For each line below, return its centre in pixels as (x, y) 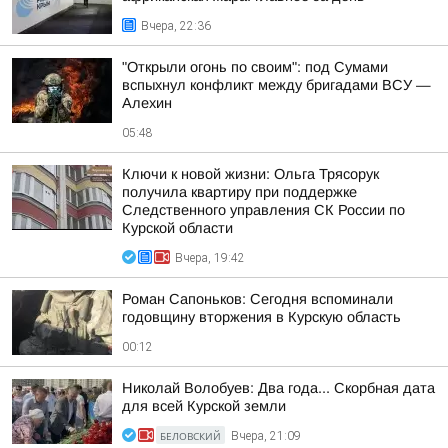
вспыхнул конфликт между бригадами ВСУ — (276, 85)
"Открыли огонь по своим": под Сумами (255, 67)
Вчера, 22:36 (176, 26)
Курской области (177, 228)
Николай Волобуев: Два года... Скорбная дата (278, 388)
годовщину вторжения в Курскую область (261, 317)
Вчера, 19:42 (210, 258)
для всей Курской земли (204, 406)
